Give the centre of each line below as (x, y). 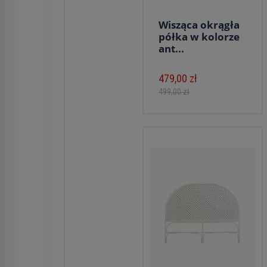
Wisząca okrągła (199, 25)
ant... (171, 49)
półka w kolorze (199, 37)
